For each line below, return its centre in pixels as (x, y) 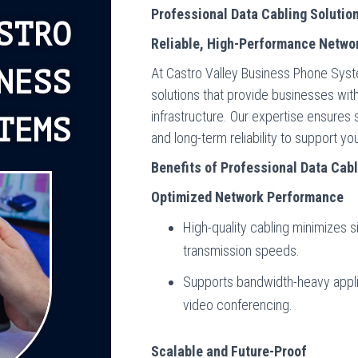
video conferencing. (238, 305)
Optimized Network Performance (248, 197)
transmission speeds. (242, 251)
